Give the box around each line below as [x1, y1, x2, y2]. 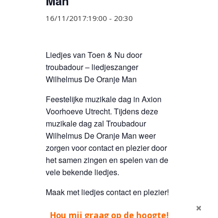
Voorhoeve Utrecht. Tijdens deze [46, 106, 158, 117]
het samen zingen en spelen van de [46, 154, 168, 165]
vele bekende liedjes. [46, 166, 119, 178]
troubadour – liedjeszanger [46, 61, 138, 73]
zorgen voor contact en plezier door [46, 142, 167, 153]
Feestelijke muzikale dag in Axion [46, 93, 162, 105]
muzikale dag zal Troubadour [46, 118, 146, 129]
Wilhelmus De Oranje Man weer [46, 130, 156, 141]
